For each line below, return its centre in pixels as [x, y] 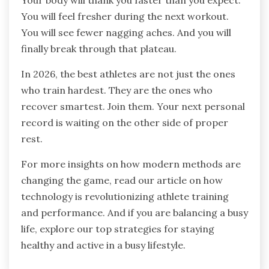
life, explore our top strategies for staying [118, 229]
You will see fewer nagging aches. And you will [126, 33]
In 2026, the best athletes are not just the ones [128, 74]
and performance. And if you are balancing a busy [134, 213]
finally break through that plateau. [99, 49]
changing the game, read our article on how [122, 180]
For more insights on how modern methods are [131, 164]
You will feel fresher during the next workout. [125, 17]
